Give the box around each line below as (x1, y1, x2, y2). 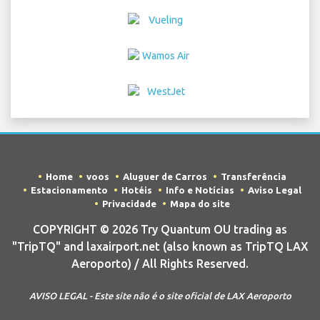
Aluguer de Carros (122, 171, 207, 181)
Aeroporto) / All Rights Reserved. (71, 257, 249, 270)
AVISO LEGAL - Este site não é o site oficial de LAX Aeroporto (29, 291, 291, 301)
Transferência (220, 171, 286, 181)
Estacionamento (30, 185, 108, 195)
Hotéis (121, 185, 152, 195)
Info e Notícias (165, 185, 234, 195)
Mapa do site (169, 199, 230, 209)
